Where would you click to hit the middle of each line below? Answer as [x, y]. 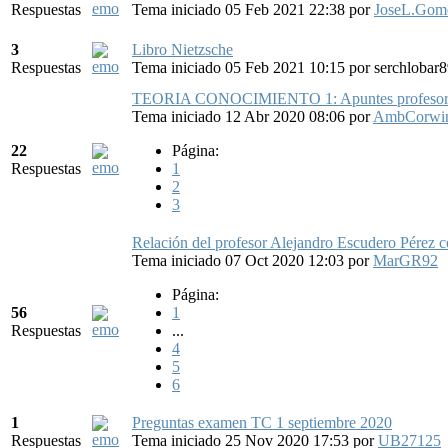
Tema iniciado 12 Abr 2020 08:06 [240, 116]
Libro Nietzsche [182, 49]
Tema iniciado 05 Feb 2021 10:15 [240, 67]
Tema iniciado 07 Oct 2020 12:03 [240, 260]
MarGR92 [405, 260]
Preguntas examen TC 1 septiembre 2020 [262, 422]
